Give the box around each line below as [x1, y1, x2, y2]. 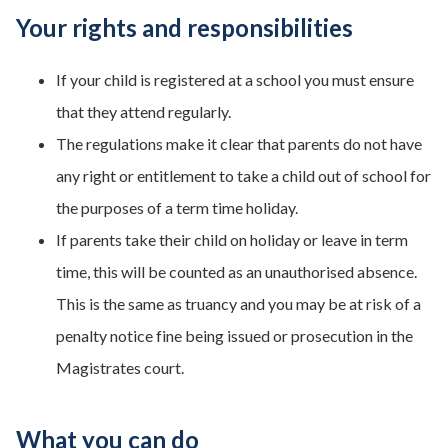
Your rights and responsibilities [16, 13, 353, 42]
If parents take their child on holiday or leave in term [56, 230, 408, 249]
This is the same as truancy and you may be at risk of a [56, 294, 421, 313]
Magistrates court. [56, 358, 184, 377]
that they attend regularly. [56, 102, 231, 121]
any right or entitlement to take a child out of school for [56, 166, 431, 185]
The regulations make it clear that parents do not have [56, 134, 422, 153]
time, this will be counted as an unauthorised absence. [56, 262, 417, 281]
